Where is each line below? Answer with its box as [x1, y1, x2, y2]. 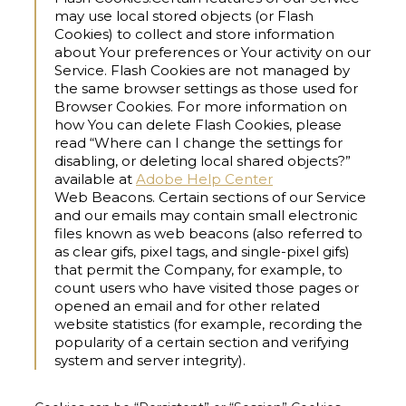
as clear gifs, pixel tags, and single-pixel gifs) [54, 243, 350, 261]
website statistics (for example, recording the [54, 315, 362, 333]
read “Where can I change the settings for [54, 134, 343, 152]
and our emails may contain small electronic [54, 207, 358, 225]
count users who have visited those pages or [54, 279, 359, 297]
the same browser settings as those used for [54, 80, 358, 98]
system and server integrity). [54, 352, 246, 370]
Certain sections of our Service [155, 188, 366, 207]
